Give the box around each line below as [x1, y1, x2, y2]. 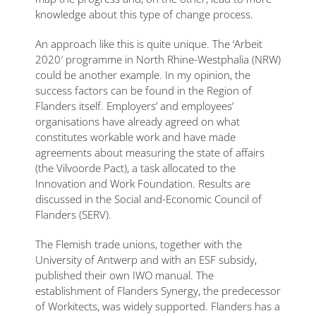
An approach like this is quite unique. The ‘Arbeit [35, 36, 262, 51]
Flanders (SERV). [35, 207, 111, 221]
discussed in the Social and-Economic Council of [35, 191, 262, 206]
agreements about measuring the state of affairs [35, 145, 265, 159]
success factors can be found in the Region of [35, 83, 252, 97]
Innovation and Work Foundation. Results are [35, 176, 250, 190]
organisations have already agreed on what [35, 114, 240, 128]
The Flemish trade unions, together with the [35, 236, 242, 251]
